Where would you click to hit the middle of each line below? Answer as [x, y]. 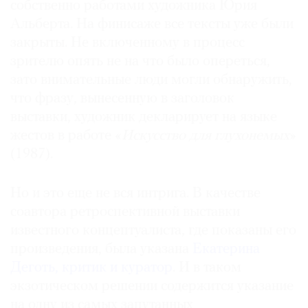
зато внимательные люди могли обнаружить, [151, 80]
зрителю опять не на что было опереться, [140, 62]
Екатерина [226, 250]
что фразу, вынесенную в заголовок [122, 99]
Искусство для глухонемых [206, 136]
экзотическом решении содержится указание [152, 287]
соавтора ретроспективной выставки [125, 212]
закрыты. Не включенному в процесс [128, 43]
